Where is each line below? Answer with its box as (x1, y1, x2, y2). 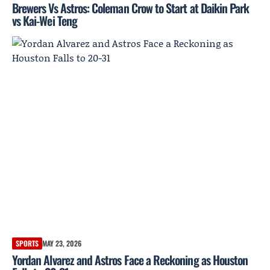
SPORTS (16, 237, 39, 248)
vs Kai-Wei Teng (12, 11, 77, 30)
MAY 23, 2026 (42, 237, 81, 248)
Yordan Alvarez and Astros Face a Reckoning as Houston (12, 250, 248, 269)
